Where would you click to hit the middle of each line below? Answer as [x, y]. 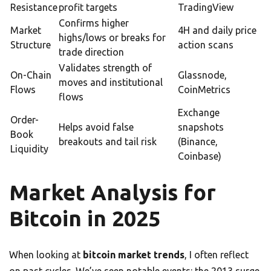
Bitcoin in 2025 [85, 219]
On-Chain [31, 75]
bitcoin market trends [134, 255]
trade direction [91, 52]
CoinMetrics [204, 90]
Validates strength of [105, 68]
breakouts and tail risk [108, 142]
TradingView [206, 8]
